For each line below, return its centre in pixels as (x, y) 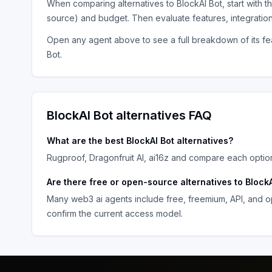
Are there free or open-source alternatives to (146, 182)
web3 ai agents (102, 199)
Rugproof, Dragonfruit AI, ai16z (108, 158)
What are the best (87, 141)
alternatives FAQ (162, 115)
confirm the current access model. (115, 213)
